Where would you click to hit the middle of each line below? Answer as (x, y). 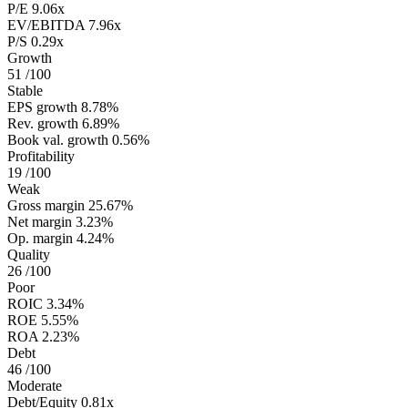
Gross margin (46, 206)
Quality (29, 255)
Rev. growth (43, 124)
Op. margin (40, 239)
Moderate (35, 386)
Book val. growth (58, 140)
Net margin (40, 222)
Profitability (41, 157)
